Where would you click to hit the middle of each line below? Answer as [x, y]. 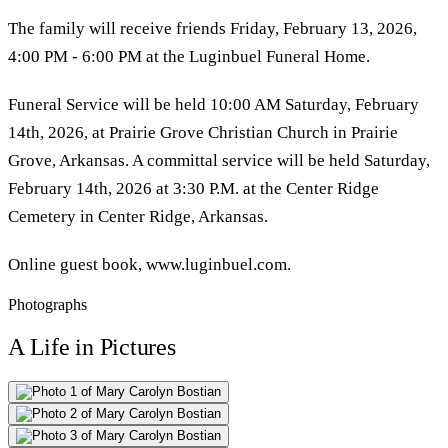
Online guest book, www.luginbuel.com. [149, 264]
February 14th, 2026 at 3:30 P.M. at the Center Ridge [193, 188]
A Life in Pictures [92, 346]
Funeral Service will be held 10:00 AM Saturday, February [213, 104]
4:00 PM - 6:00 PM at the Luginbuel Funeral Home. [189, 56]
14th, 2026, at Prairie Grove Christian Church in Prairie [203, 132]
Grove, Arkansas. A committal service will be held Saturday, [219, 160]
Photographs [47, 304]
